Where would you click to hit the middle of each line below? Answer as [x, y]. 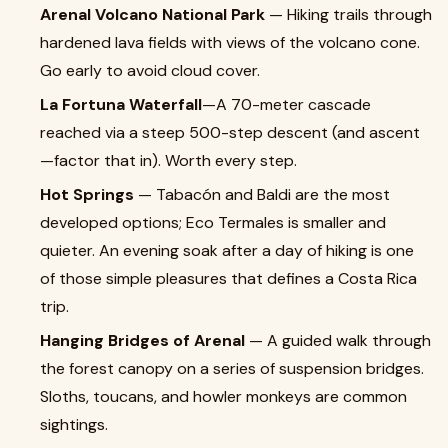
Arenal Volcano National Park [152, 14]
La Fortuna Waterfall [121, 104]
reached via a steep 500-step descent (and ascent [230, 132]
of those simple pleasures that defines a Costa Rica [228, 278]
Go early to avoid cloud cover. [150, 70]
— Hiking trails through [348, 14]
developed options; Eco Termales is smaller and [213, 222]
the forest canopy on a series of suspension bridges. [232, 368]
